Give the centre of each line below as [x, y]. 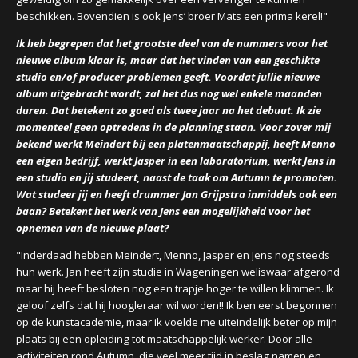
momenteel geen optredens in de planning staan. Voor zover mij [173, 127]
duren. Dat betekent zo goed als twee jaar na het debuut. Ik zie [169, 110]
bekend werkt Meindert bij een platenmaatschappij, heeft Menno [176, 144]
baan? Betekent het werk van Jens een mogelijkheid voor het [163, 211]
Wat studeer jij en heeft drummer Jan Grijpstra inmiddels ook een [177, 194]
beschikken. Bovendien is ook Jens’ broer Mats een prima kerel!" [172, 16]
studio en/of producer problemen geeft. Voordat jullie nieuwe [168, 77]
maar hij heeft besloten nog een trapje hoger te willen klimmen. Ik [175, 288]
